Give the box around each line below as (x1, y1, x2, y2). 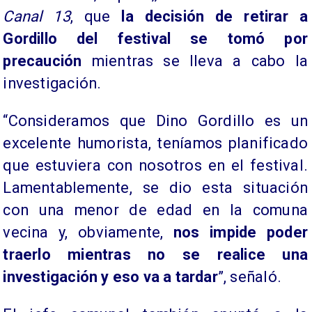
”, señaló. (217, 267, 281, 286)
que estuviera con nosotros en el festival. (3, 156, 308, 174)
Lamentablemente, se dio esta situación (3, 178, 308, 196)
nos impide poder (173, 223, 308, 241)
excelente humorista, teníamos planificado (3, 134, 308, 152)
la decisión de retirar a (110, 7, 308, 25)
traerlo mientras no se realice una (3, 245, 308, 263)
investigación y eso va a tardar (3, 267, 218, 286)
